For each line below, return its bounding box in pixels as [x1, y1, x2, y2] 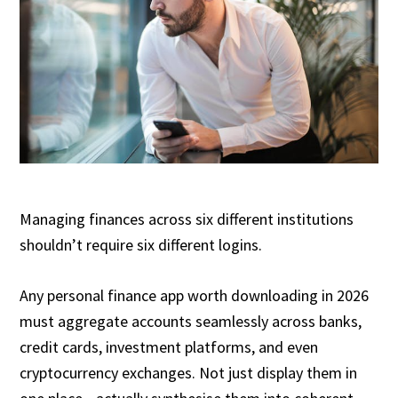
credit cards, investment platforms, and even [20, 337, 319, 357]
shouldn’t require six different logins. [20, 235, 263, 255]
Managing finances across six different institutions [20, 209, 354, 229]
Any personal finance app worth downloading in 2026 [20, 285, 370, 306]
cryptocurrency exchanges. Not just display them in [20, 362, 358, 383]
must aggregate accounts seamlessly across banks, [20, 311, 362, 331]
